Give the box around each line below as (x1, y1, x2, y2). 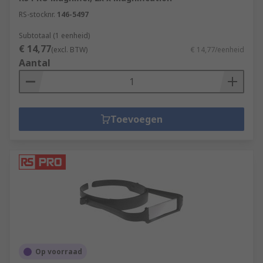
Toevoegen (110, 113, 163, 126)
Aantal (19, 56, 50, 69)
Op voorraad (35, 247, 82, 257)
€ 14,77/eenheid (191, 45, 244, 55)
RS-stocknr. (19, 9, 55, 19)
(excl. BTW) (51, 45, 87, 55)
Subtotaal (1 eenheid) (19, 31, 90, 41)
